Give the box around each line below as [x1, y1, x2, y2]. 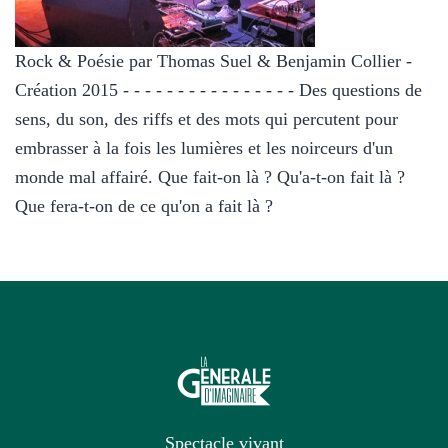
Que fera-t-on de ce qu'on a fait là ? [15, 195, 273, 216]
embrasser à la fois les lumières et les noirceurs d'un [15, 137, 393, 158]
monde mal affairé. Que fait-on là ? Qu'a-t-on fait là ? [15, 166, 405, 187]
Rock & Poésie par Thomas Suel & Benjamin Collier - [15, 50, 412, 71]
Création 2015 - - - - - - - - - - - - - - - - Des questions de [15, 79, 422, 100]
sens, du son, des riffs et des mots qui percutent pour [15, 108, 398, 129]
